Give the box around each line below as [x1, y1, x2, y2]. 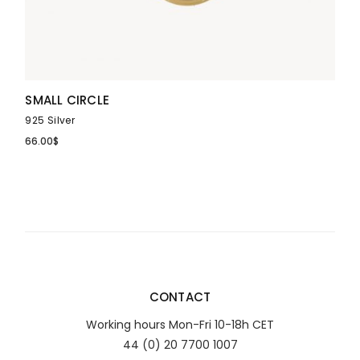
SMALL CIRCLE [25, 91, 110, 108]
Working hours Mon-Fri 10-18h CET [86, 316, 274, 333]
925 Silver [25, 112, 75, 127]
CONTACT [149, 288, 211, 305]
